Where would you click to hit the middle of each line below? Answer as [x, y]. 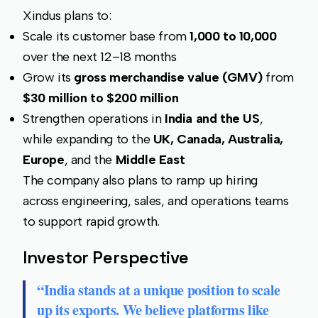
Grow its [49, 78]
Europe [44, 160]
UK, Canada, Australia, [218, 139]
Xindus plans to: [67, 16]
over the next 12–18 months [100, 57]
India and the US [212, 119]
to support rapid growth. [91, 222]
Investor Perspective [106, 258]
